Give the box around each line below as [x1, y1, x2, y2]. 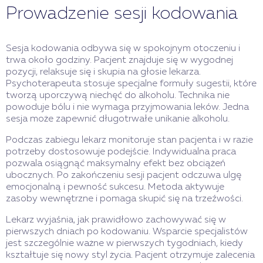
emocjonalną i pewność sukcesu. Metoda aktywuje [6, 183, 224, 193]
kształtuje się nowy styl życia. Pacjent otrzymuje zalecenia [6, 251, 255, 261]
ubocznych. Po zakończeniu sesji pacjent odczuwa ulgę [6, 171, 241, 181]
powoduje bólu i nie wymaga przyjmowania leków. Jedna [6, 103, 249, 113]
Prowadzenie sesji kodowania [6, 5, 238, 23]
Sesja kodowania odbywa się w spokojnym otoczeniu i [6, 44, 240, 54]
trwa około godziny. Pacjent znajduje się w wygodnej [6, 56, 233, 66]
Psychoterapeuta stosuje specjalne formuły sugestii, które [6, 79, 257, 89]
